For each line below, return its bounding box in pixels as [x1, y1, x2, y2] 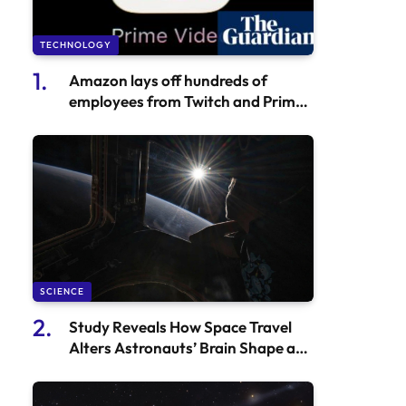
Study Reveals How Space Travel [69, 317, 292, 337]
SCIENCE [40, 285, 84, 298]
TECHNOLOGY [40, 38, 111, 51]
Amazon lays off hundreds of [69, 70, 267, 90]
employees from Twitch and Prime [69, 91, 304, 111]
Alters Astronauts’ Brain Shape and [69, 338, 314, 358]
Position [69, 359, 126, 379]
